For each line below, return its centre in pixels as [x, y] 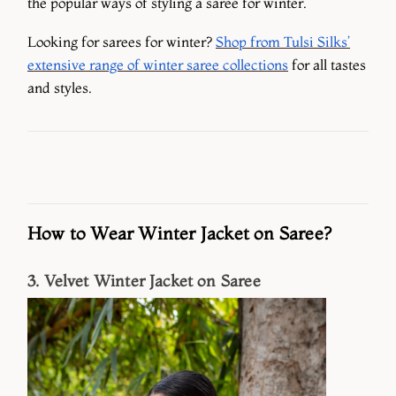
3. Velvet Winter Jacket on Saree [144, 280]
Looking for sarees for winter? [122, 41]
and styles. [61, 87]
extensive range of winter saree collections [158, 64]
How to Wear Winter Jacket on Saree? [179, 232]
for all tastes [327, 64]
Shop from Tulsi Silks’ [283, 41]
